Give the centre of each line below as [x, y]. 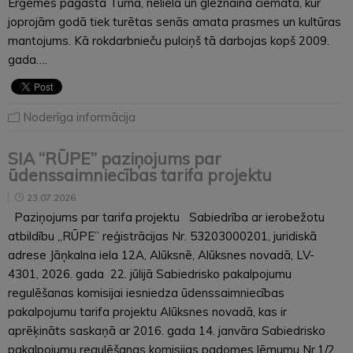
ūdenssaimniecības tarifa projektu [140, 175]
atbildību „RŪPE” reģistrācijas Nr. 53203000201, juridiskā [162, 236]
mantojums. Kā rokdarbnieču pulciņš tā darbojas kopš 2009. [169, 40]
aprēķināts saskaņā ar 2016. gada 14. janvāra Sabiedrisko [167, 330]
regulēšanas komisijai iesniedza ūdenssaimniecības [146, 292]
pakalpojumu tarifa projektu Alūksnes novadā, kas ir [147, 311]
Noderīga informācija [79, 117]
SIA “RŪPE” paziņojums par [115, 158]
